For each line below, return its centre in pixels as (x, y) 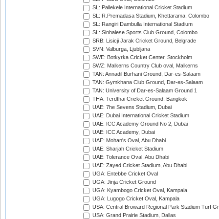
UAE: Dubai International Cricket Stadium (140, 116)
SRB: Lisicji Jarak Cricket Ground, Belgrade (143, 41)
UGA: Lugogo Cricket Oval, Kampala (135, 199)
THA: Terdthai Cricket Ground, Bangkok (139, 99)
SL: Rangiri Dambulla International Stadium (142, 24)
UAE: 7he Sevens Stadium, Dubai (131, 107)
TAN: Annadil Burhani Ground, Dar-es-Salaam (146, 74)
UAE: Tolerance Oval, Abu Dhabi (130, 157)
